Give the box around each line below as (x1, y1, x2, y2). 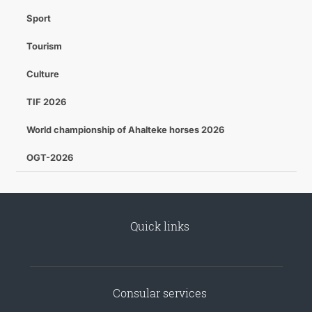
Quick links (130, 219, 189, 233)
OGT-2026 (26, 152, 73, 163)
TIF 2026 (26, 96, 66, 107)
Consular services (112, 286, 207, 300)
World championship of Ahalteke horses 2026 (26, 124, 224, 135)
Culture (26, 68, 59, 79)
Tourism (26, 40, 62, 52)
